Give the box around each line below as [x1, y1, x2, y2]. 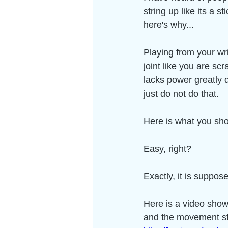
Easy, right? [144, 144, 194, 154]
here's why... [144, 20, 194, 30]
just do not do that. [144, 89, 224, 99]
